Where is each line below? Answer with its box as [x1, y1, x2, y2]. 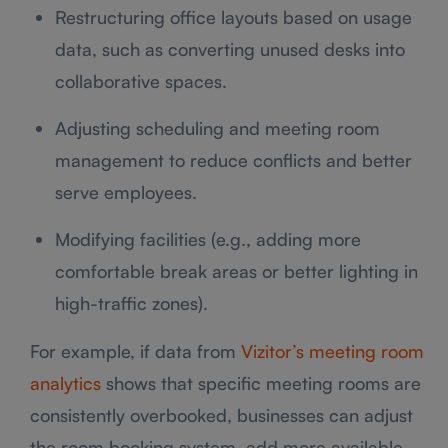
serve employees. [55, 180, 197, 203]
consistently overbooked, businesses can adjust [30, 403, 413, 426]
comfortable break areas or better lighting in [55, 259, 418, 282]
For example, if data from [30, 339, 241, 362]
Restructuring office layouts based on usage [55, 5, 412, 28]
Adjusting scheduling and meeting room [55, 116, 380, 139]
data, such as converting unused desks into [55, 37, 405, 60]
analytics [30, 371, 101, 394]
